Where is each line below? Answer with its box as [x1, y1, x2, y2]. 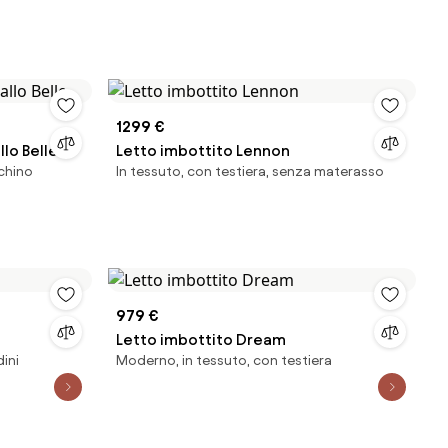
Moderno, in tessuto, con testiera [116, 353, 332, 368]
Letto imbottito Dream [116, 331, 286, 348]
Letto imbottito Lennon [116, 142, 290, 159]
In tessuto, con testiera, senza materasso [116, 164, 384, 179]
